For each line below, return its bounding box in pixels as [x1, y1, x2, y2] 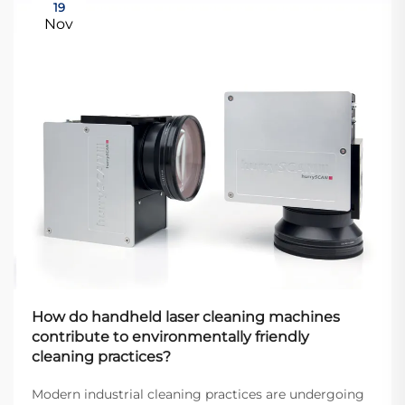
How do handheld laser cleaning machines [32, 307, 340, 325]
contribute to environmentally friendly [32, 327, 309, 345]
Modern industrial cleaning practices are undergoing [32, 385, 364, 402]
